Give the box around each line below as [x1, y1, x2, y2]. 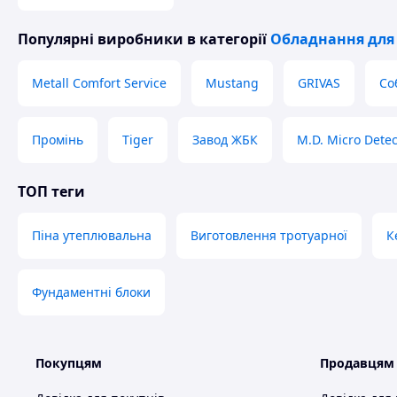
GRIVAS [298, 74, 340, 91]
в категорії [183, 29, 270, 49]
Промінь [32, 131, 83, 148]
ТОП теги [18, 182, 85, 201]
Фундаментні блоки [32, 284, 151, 300]
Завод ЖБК [192, 131, 258, 148]
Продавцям [320, 354, 394, 371]
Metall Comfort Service [32, 74, 167, 91]
